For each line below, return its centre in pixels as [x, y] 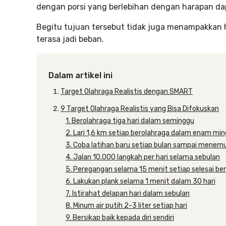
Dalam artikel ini [80, 75]
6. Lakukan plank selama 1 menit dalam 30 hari [140, 181]
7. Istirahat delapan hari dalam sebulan [128, 193]
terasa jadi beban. [70, 39]
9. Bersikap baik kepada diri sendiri [120, 218]
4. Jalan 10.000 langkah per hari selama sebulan [143, 157]
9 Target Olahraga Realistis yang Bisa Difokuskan [140, 109]
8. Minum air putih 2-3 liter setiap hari [126, 206]
